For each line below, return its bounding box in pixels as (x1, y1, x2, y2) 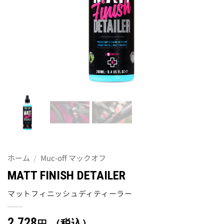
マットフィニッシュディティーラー (7, 188, 132, 199)
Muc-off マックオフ (40, 152, 106, 163)
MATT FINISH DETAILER (7, 167, 125, 182)
